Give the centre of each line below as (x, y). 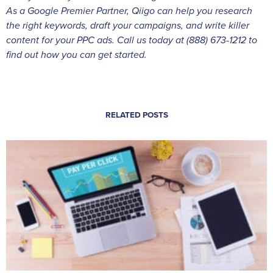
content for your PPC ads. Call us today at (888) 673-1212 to (132, 40)
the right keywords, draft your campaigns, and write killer (128, 25)
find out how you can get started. (76, 55)
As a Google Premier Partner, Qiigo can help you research (129, 11)
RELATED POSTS (136, 115)
